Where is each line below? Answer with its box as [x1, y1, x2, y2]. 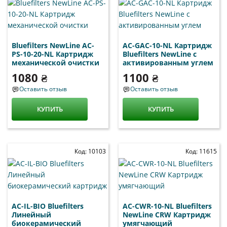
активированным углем [123, 57, 213, 67]
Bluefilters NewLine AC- [12, 40, 94, 50]
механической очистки [12, 57, 99, 67]
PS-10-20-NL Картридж [12, 49, 93, 59]
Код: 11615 [185, 146, 217, 156]
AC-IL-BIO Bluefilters [12, 201, 84, 211]
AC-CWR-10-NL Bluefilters [123, 201, 212, 211]
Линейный [12, 209, 51, 219]
